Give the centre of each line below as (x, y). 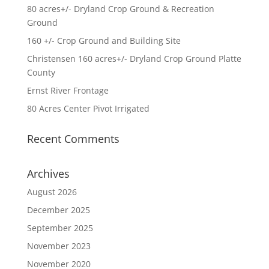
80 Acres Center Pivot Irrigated (88, 108)
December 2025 (58, 210)
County (41, 72)
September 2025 (60, 228)
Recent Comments (73, 139)
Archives (48, 174)
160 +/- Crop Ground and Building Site (104, 41)
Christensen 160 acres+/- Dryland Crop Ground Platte (134, 59)
